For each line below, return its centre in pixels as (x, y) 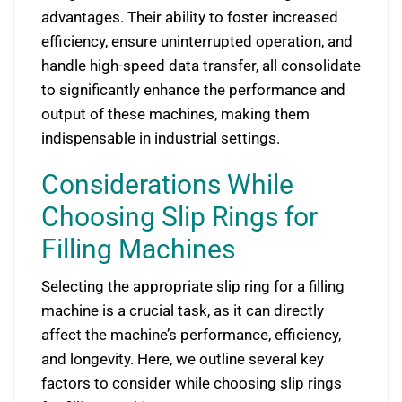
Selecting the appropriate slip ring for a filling (193, 286)
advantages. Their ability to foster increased (190, 17)
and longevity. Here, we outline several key (183, 359)
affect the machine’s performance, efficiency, (191, 335)
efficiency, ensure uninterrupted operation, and (197, 41)
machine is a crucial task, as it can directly (183, 310)
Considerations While (167, 184)
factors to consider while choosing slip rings (192, 383)
